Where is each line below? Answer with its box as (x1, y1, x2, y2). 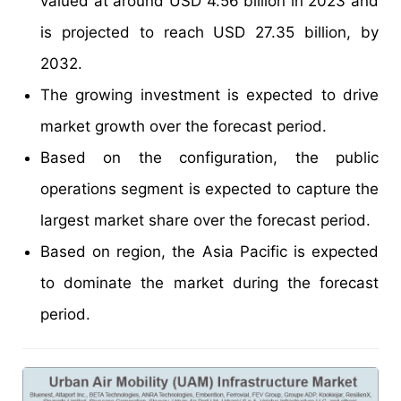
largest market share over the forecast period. (40, 211, 371, 230)
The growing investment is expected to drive (40, 86, 379, 105)
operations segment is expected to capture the (40, 180, 379, 199)
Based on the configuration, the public (40, 149, 379, 167)
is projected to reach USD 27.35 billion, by (40, 23, 379, 42)
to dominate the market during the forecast (40, 274, 379, 293)
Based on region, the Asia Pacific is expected (40, 243, 379, 261)
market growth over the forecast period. (40, 117, 327, 136)
